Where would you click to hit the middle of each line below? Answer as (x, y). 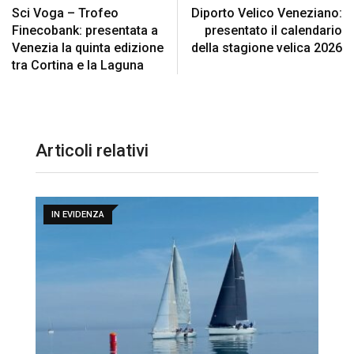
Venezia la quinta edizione (88, 48)
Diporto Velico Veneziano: (267, 13)
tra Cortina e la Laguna (78, 66)
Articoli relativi (92, 151)
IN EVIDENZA (78, 215)
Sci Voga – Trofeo (65, 13)
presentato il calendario (273, 31)
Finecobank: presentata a (85, 31)
